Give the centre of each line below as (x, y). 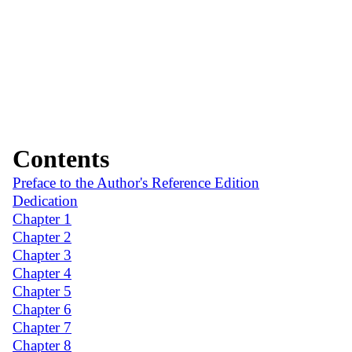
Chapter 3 (42, 255)
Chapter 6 (42, 309)
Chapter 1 (42, 218)
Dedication (45, 200)
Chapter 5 (42, 291)
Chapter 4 (42, 273)
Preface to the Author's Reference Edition (136, 182)
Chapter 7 (42, 327)
